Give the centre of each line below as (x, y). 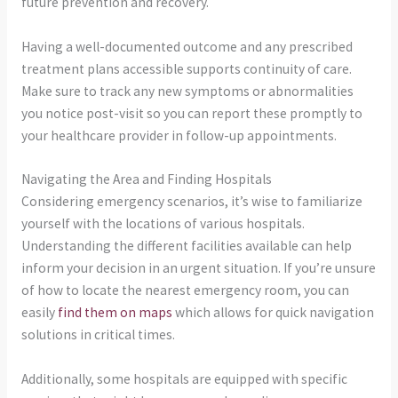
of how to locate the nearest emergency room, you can (185, 291)
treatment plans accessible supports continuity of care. (186, 68)
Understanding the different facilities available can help (186, 246)
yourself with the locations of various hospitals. (163, 224)
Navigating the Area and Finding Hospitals (146, 179)
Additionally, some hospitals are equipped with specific (184, 379)
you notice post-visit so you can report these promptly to (191, 113)
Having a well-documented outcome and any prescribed (187, 46)
